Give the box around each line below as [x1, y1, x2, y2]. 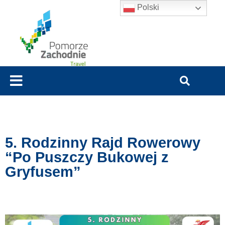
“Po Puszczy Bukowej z [5, 149, 169, 166]
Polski [135, 3, 160, 12]
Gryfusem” [5, 164, 81, 180]
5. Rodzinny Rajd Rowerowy [5, 135, 200, 151]
